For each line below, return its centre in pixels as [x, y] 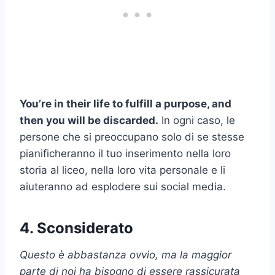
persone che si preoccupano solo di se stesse [132, 137]
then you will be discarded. [89, 120]
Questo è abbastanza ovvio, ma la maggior [126, 254]
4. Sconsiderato [76, 228]
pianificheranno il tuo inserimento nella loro [125, 153]
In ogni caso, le [197, 120]
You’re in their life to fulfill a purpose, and [126, 103]
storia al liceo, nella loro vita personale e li [122, 170]
